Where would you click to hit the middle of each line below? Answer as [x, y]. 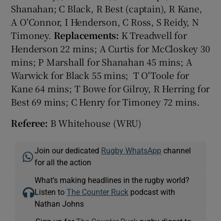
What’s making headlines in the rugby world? [112, 180]
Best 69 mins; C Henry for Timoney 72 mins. [106, 101]
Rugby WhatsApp [131, 150]
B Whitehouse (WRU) [95, 123]
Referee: [29, 123]
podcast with [152, 192]
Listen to [51, 192]
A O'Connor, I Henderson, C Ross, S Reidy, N [105, 21]
